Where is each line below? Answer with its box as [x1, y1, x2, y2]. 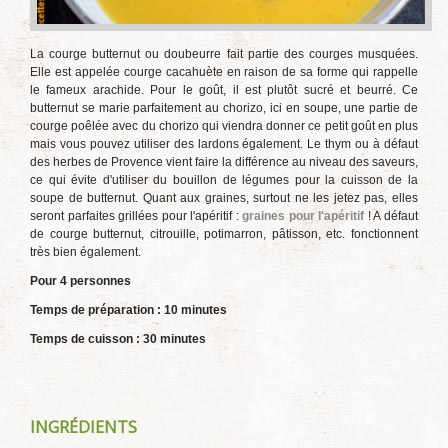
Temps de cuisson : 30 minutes [30, 332, 206, 346]
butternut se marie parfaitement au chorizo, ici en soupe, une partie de [30, 101, 418, 115]
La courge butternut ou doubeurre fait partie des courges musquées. [30, 47, 418, 61]
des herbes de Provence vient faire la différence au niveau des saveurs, [30, 155, 418, 169]
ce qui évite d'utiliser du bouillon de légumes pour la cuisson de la [30, 173, 418, 187]
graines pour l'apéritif [242, 209, 368, 223]
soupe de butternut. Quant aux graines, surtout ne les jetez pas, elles [30, 191, 418, 205]
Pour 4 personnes [30, 274, 131, 288]
